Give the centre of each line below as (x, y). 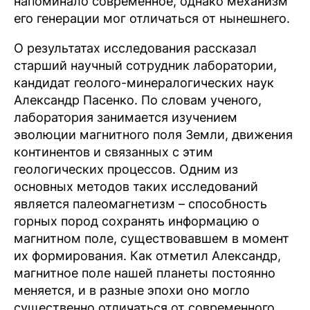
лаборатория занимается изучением (126, 117)
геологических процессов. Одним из (126, 169)
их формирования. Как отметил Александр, (147, 256)
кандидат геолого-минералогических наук (144, 83)
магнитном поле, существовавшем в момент (152, 238)
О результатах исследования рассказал (135, 48)
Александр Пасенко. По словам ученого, (138, 100)
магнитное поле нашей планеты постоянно (145, 273)
